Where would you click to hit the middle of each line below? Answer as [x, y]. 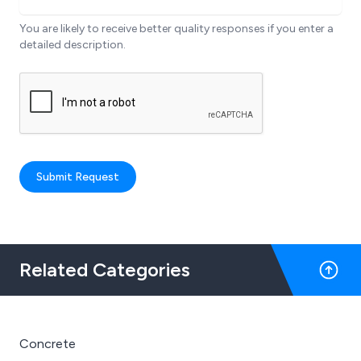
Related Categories [105, 270]
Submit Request [78, 177]
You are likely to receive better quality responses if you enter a [176, 29]
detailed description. [73, 45]
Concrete [48, 344]
